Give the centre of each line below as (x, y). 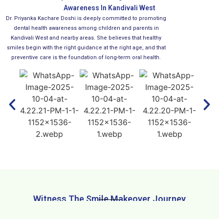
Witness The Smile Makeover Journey (109, 198)
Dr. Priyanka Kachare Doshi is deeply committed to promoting (86, 18)
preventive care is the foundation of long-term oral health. (86, 57)
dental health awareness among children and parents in (86, 28)
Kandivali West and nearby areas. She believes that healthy (86, 38)
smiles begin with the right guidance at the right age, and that (86, 47)
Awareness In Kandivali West (109, 8)
